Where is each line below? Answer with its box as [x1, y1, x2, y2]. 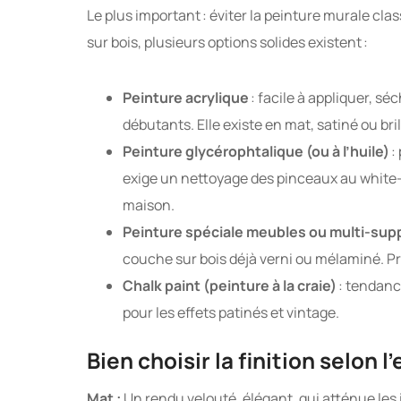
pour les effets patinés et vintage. [123, 303, 339, 323]
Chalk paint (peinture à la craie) [123, 276, 337, 296]
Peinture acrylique [123, 88, 249, 108]
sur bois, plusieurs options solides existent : [87, 32, 368, 53]
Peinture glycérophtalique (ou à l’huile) [123, 141, 389, 162]
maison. [123, 195, 175, 216]
